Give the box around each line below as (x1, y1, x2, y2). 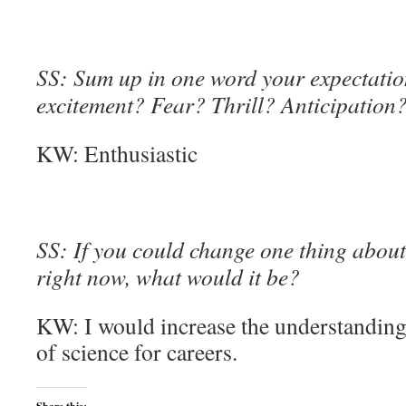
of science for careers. (36, 336, 237, 367)
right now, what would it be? (36, 261, 300, 292)
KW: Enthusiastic (36, 138, 198, 169)
